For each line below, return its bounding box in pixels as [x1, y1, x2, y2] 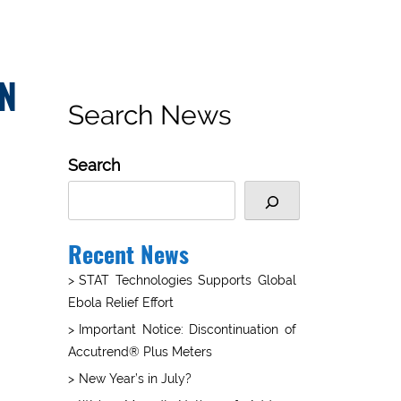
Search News [68, 99, 232, 131]
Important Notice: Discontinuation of [79, 321, 296, 337]
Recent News [68, 244, 189, 269]
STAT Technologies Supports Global [79, 272, 296, 287]
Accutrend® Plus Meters [68, 344, 212, 359]
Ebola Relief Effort [68, 294, 174, 310]
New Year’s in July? [79, 371, 192, 386]
